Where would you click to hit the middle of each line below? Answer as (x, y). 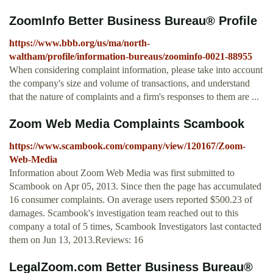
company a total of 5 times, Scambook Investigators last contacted (135, 227)
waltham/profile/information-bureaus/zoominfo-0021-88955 (131, 57)
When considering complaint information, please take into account (136, 70)
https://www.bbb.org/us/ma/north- (80, 43)
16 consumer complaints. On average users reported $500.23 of (131, 200)
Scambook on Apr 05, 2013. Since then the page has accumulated (135, 186)
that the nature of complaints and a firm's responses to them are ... (134, 97)
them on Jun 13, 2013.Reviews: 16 (76, 240)
